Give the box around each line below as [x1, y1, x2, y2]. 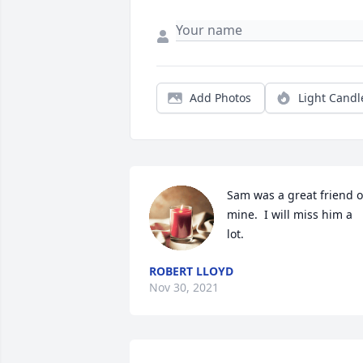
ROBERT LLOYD [149, 263, 233, 280]
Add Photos [190, 90, 251, 106]
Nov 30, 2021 [149, 280, 219, 296]
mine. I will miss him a [227, 207, 352, 223]
